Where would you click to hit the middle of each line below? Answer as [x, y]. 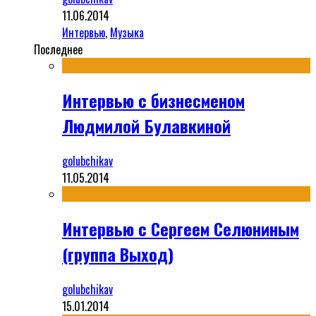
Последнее [58, 49]
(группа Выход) [118, 254]
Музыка [127, 32]
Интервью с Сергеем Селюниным [181, 228]
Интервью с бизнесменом [153, 100]
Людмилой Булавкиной [146, 125]
